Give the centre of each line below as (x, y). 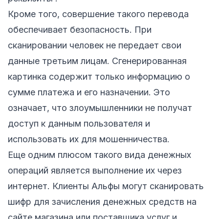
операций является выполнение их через (95, 170)
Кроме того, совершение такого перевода (98, 14)
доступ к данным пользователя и (79, 123)
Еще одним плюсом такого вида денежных (99, 154)
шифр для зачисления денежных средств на (102, 201)
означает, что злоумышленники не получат (100, 108)
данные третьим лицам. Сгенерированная (97, 61)
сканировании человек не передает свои (95, 45)
